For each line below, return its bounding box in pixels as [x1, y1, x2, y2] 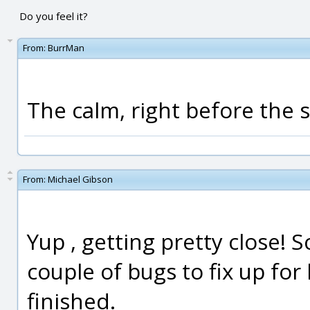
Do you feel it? [19, 9, 88, 23]
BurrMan [48, 42, 84, 54]
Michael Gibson [48, 173, 113, 185]
